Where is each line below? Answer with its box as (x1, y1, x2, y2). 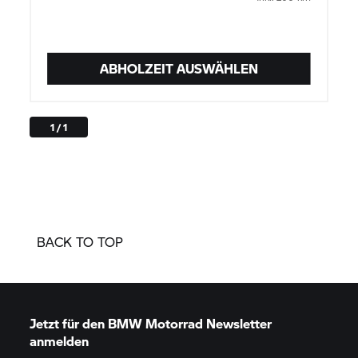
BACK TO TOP (37, 233, 123, 252)
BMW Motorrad (108, 314, 204, 333)
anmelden (30, 332, 89, 351)
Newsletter (203, 314, 272, 333)
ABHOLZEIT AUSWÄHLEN (100, 59, 258, 78)
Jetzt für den (30, 314, 109, 333)
